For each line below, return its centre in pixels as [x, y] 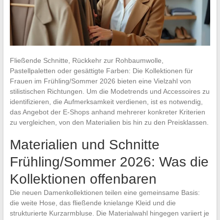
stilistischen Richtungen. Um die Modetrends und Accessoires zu [110, 91]
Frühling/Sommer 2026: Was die [109, 162]
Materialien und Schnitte [84, 144]
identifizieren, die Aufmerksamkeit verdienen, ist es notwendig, [106, 101]
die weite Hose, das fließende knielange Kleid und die [93, 203]
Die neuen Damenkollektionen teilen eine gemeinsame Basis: [105, 192]
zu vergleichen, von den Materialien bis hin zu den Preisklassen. [109, 122]
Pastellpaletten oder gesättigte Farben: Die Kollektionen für [101, 70]
